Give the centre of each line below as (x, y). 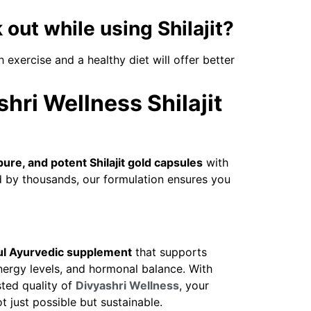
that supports (169, 252)
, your (194, 285)
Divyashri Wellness (127, 285)
